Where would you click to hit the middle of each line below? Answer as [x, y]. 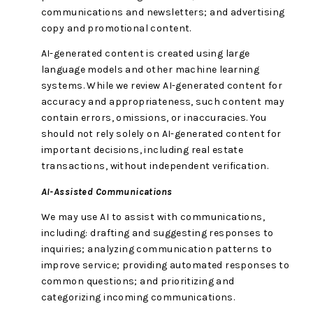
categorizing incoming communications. [138, 298]
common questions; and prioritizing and [138, 282]
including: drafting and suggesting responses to [157, 233]
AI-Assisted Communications [107, 191]
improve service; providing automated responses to [165, 265]
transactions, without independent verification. [154, 166]
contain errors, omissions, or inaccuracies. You [154, 118]
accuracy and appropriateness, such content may [162, 102]
